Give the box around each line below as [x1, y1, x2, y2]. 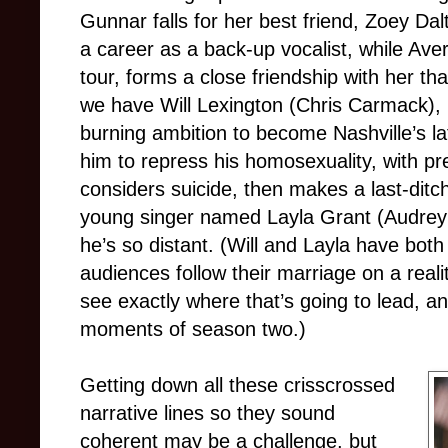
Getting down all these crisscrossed [80, 373, 395, 396]
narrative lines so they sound [80, 401, 335, 424]
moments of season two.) [80, 317, 306, 340]
